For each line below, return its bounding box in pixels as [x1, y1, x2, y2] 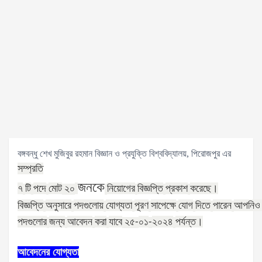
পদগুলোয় [74, 199, 104, 211]
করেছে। [190, 182, 218, 194]
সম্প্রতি [18, 163, 43, 174]
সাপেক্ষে [151, 199, 176, 211]
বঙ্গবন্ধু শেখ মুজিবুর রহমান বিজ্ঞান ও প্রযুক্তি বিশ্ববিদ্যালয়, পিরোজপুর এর [18, 149, 231, 158]
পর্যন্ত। [175, 216, 203, 227]
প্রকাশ [166, 182, 188, 194]
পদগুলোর [18, 216, 47, 227]
